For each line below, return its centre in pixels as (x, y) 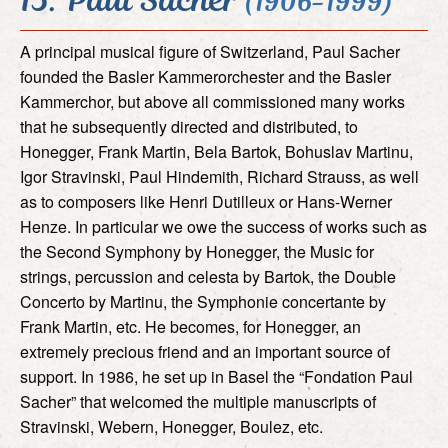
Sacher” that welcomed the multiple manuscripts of (198, 401)
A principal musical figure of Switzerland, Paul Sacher (210, 51)
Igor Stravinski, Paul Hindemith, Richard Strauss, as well (219, 176)
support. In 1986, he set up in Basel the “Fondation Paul (216, 376)
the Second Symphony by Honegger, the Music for (197, 251)
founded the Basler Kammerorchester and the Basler (205, 76)
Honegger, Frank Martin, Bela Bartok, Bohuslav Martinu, (216, 151)
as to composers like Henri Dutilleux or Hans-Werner (206, 201)
